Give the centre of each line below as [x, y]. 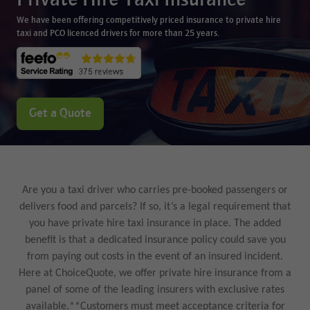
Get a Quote [60, 114]
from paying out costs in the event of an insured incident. [155, 257]
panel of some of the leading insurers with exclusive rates [155, 290]
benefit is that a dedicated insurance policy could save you [155, 240]
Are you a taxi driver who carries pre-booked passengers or [155, 191]
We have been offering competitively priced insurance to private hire [148, 20]
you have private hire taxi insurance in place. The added [155, 224]
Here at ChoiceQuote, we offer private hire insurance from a [155, 274]
